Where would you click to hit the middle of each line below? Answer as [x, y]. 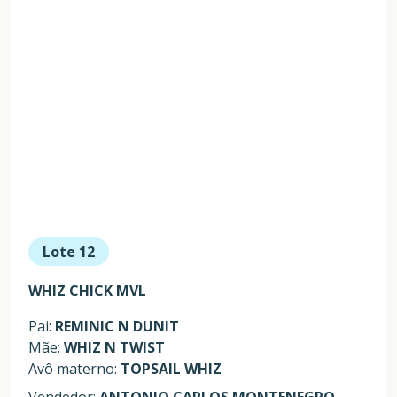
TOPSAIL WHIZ [171, 368]
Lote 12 [69, 251]
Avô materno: [74, 368]
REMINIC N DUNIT [117, 326]
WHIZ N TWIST [114, 347]
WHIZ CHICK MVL [87, 290]
